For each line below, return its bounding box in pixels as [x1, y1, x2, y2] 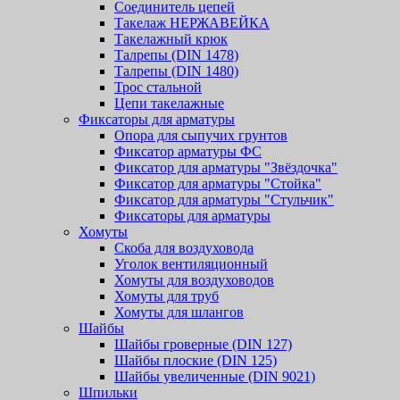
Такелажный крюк [114, 31, 228, 46]
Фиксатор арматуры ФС [114, 144, 262, 159]
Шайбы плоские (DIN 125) [114, 353, 277, 368]
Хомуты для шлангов [114, 304, 244, 320]
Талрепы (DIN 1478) [114, 47, 238, 62]
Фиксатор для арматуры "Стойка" [114, 176, 321, 191]
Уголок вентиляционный [114, 256, 268, 271]
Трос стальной [114, 79, 202, 95]
